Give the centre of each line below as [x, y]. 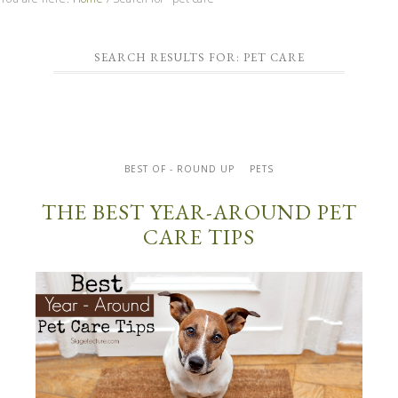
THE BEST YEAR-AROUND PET [199, 212]
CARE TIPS [199, 237]
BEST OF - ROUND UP [179, 169]
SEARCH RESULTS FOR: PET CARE [199, 58]
